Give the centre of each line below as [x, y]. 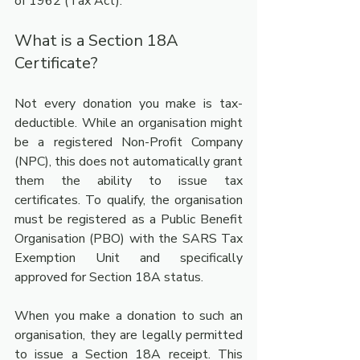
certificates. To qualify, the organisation [129, 200]
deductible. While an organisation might [129, 123]
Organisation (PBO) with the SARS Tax [129, 239]
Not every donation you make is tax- [129, 104]
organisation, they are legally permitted [129, 335]
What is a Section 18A [98, 41]
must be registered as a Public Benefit [129, 219]
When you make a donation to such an [129, 316]
